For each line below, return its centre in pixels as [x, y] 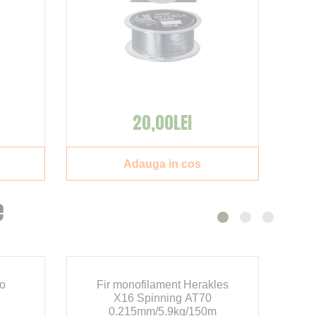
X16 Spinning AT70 [162, 298]
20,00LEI [163, 123]
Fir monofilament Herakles [162, 285]
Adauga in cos [163, 164]
